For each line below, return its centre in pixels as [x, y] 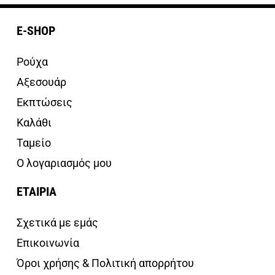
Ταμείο [34, 142]
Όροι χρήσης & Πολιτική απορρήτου [105, 263]
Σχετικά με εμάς [57, 222]
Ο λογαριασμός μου [64, 163]
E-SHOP [36, 30]
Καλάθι [34, 122]
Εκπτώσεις [45, 102]
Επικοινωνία [48, 242]
